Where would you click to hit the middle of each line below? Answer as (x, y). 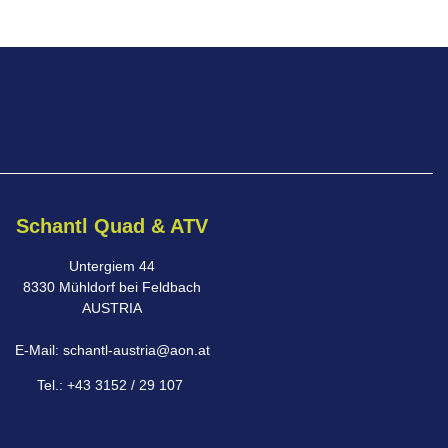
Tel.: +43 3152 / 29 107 (112, 385)
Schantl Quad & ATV (112, 226)
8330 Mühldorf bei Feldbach (112, 287)
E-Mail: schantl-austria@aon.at (112, 350)
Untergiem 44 (112, 266)
